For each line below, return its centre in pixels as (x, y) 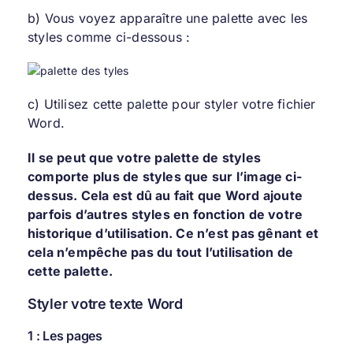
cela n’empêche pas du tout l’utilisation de (160, 253)
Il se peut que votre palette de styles (144, 158)
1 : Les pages (65, 336)
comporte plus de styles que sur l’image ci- (165, 177)
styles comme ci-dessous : (109, 37)
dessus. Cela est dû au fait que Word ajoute (165, 196)
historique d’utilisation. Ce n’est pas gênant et (173, 234)
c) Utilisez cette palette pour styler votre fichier (171, 104)
